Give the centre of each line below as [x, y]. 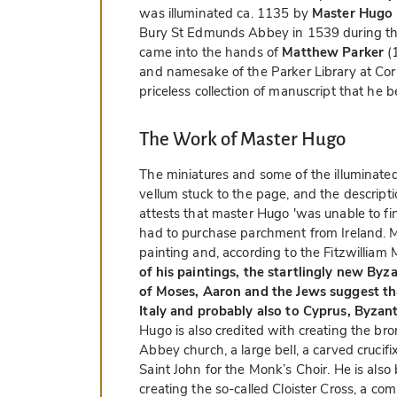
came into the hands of [211, 52]
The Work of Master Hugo [242, 139]
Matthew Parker [333, 52]
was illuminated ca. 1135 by [226, 13]
